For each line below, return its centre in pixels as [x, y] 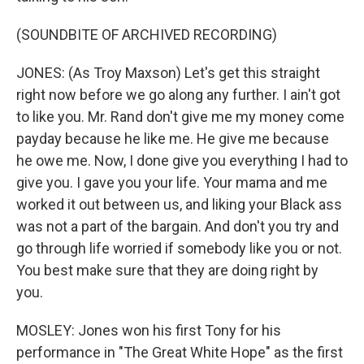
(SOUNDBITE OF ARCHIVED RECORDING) [147, 35]
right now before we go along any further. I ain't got [178, 95]
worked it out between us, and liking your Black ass [179, 204]
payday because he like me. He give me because [173, 139]
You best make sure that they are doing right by [167, 270]
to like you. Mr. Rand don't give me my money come [180, 117]
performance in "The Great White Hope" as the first [180, 352]
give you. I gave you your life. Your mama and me [172, 182]
